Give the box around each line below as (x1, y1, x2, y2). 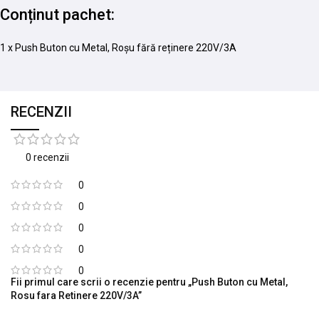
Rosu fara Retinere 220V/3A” (11, 289, 142, 301)
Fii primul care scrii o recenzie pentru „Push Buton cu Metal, (11, 276, 288, 288)
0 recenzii (26, 151, 69, 163)
